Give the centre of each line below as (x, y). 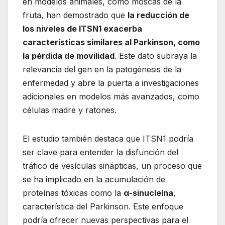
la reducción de (158, 15)
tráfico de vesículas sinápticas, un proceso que (112, 165)
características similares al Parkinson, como (111, 42)
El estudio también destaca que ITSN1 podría (108, 138)
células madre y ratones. (70, 110)
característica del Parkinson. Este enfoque (103, 206)
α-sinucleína (148, 193)
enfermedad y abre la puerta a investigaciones (111, 83)
